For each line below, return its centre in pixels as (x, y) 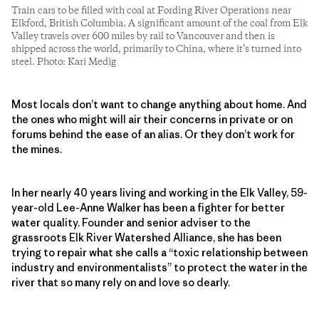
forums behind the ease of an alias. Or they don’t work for (153, 134)
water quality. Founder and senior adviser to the (131, 222)
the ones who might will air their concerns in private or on (152, 119)
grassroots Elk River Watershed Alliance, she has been (146, 237)
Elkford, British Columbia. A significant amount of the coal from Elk (159, 23)
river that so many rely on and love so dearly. (121, 282)
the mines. (37, 149)
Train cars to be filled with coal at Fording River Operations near (151, 10)
